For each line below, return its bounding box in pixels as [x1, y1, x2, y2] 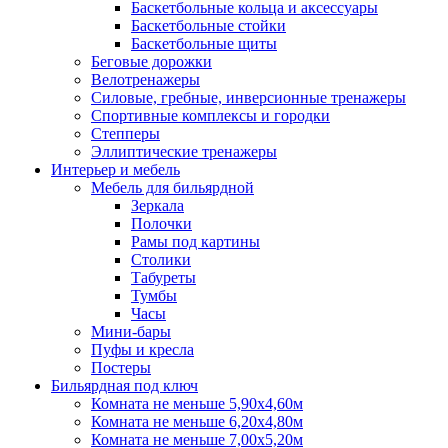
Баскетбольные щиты [131, 35, 277, 52]
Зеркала [131, 197, 184, 214]
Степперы [91, 125, 160, 142]
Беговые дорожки [91, 53, 212, 70]
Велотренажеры [91, 71, 200, 88]
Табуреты [131, 269, 196, 286]
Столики [131, 251, 191, 268]
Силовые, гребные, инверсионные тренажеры [91, 89, 406, 106]
